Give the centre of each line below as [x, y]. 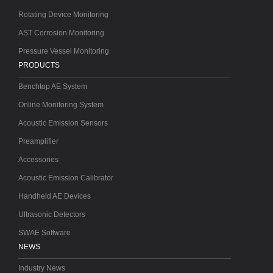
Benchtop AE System [53, 86]
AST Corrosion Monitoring [61, 33]
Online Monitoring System [61, 105]
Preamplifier [38, 141]
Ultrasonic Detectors [52, 214]
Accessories [38, 159]
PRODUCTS [39, 65]
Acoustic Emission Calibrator [66, 178]
